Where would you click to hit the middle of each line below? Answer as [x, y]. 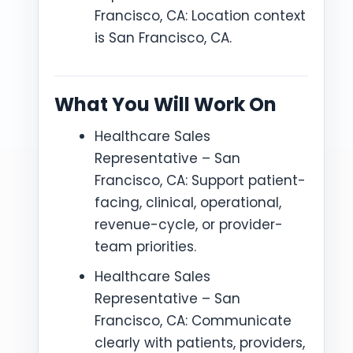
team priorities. [145, 247]
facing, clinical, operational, [188, 203]
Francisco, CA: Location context [200, 16]
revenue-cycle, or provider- [189, 225]
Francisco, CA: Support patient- [200, 180]
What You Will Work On [165, 104]
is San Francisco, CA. [163, 38]
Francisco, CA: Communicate [193, 321]
